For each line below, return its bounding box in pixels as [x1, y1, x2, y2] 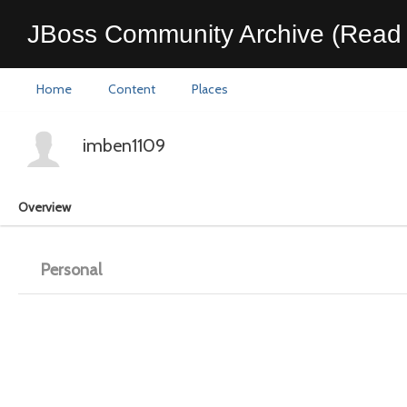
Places [192, 81, 228, 97]
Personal [41, 260, 102, 280]
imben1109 [83, 134, 165, 156]
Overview [18, 199, 71, 215]
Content [108, 81, 155, 97]
